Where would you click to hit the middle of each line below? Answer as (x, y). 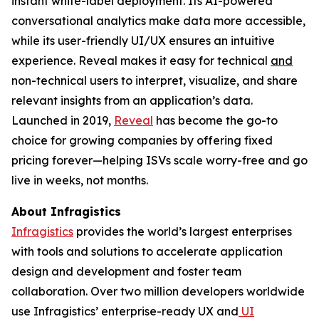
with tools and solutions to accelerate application (147, 251)
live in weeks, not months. (80, 180)
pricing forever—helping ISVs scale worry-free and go (159, 160)
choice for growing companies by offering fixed (142, 140)
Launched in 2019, (63, 120)
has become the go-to (215, 120)
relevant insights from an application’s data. (132, 100)
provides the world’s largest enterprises (183, 231)
